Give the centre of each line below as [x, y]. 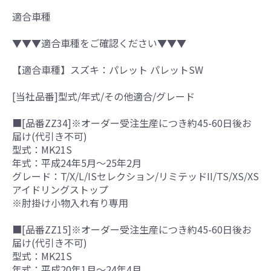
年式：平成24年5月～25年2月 [77, 162]
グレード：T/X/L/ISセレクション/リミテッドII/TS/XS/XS [135, 176]
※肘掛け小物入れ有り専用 [70, 202]
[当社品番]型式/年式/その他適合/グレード [103, 96]
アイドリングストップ [60, 189]
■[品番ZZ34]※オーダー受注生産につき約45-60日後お [132, 122]
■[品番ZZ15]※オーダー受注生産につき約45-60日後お [132, 229]
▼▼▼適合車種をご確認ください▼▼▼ [99, 43]
